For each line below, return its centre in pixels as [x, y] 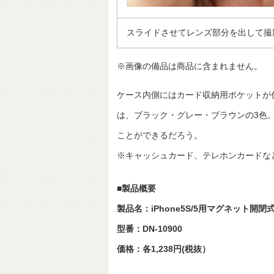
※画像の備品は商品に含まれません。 [190, 66]
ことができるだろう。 [160, 135]
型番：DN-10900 [150, 229]
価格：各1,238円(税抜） [164, 249]
